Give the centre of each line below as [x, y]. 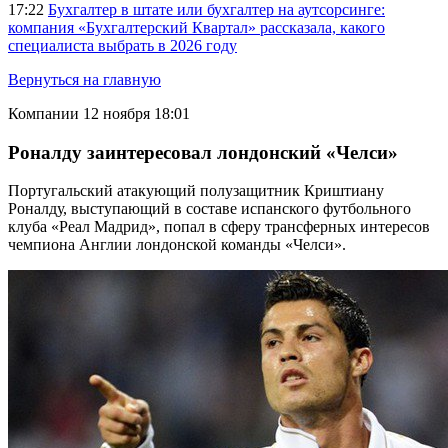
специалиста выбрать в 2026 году [122, 45]
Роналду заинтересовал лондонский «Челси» [203, 152]
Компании [43, 113]
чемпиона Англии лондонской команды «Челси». [177, 245]
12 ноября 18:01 [136, 113]
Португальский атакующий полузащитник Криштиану [196, 191]
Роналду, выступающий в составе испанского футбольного [209, 209]
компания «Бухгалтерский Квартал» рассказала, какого [196, 27]
